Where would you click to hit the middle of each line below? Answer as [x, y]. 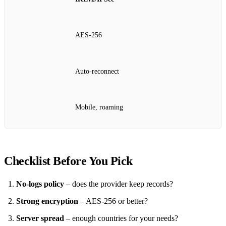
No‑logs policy [40, 184]
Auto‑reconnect [97, 71]
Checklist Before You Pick [68, 161]
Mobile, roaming [99, 107]
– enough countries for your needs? [121, 218]
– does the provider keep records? [119, 184]
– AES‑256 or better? [113, 201]
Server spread [40, 218]
